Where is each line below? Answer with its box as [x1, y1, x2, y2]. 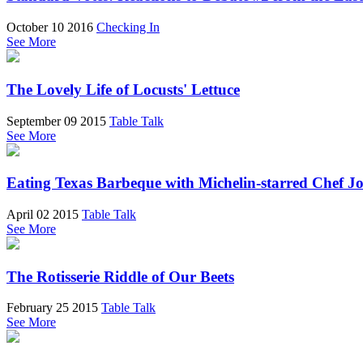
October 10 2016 [6, 20, 93, 35]
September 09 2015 [6, 113, 106, 128]
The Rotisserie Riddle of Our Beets [6, 267, 234, 285]
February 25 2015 [6, 301, 98, 315]
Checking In [96, 20, 160, 35]
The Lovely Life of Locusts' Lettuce [6, 80, 240, 98]
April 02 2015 [6, 207, 79, 221]
